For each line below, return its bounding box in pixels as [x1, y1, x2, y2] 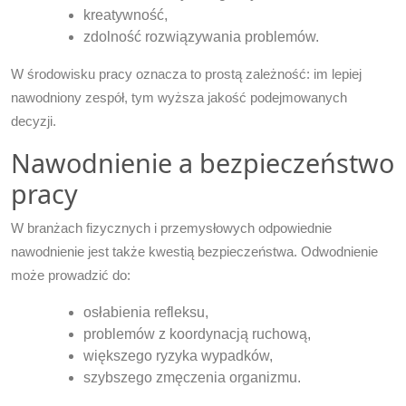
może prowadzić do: [11, 266, 130, 283]
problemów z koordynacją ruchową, [83, 325, 311, 342]
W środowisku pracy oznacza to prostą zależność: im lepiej [11, 65, 362, 82]
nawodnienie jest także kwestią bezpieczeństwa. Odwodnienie [11, 243, 378, 259]
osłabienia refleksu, [83, 304, 208, 320]
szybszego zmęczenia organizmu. [83, 369, 301, 385]
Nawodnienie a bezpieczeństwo [11, 144, 394, 180]
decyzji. [11, 112, 56, 129]
